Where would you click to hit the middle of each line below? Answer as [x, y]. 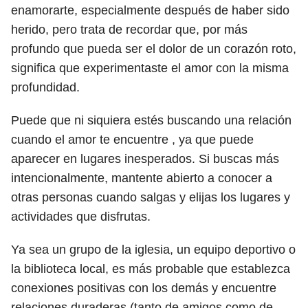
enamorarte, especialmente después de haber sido [150, 10]
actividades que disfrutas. [81, 217]
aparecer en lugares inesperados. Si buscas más [145, 159]
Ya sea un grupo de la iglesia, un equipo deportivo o [153, 250]
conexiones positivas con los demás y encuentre [144, 288]
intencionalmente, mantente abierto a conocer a [142, 178]
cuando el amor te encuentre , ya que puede [132, 140]
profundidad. [45, 87]
